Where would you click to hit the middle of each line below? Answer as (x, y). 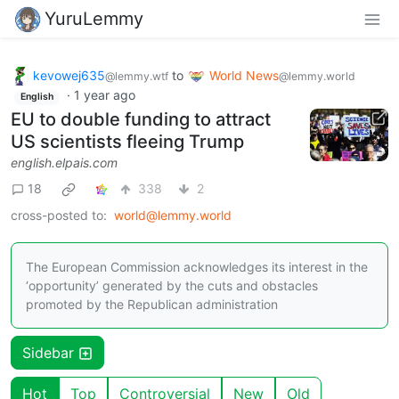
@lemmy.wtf (137, 76)
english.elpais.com (64, 162)
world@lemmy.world (173, 215)
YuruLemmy (94, 18)
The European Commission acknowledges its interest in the (197, 266)
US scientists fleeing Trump (127, 141)
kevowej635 (69, 75)
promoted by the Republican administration (152, 304)
